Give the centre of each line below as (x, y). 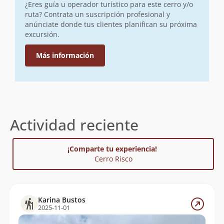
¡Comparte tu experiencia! (113, 149)
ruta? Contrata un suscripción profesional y (97, 14)
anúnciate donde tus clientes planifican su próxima (111, 24)
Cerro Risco (113, 159)
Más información (65, 55)
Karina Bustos (61, 200)
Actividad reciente (74, 125)
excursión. (42, 34)
